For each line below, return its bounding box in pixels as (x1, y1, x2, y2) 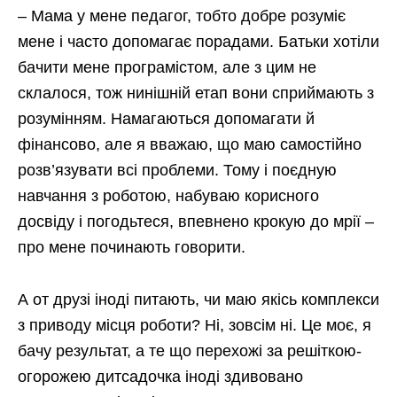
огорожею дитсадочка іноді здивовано (18, 368, 303, 386)
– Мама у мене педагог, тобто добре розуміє (18, 7, 346, 26)
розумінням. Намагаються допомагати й (18, 110, 315, 128)
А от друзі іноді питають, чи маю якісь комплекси (18, 291, 379, 309)
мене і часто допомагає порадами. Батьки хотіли (18, 33, 379, 51)
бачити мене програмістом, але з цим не (18, 58, 316, 77)
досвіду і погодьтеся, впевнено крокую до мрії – (18, 213, 374, 231)
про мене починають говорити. (18, 238, 245, 257)
